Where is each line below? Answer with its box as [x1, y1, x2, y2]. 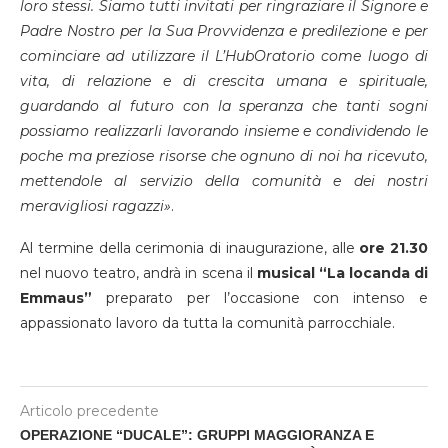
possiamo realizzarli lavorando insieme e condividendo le [20, 121, 428, 140]
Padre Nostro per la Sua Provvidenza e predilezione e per [20, 21, 428, 40]
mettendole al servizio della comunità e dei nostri [20, 171, 428, 190]
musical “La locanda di [256, 263, 429, 282]
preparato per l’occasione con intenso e [92, 288, 428, 307]
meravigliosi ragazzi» [20, 196, 171, 215]
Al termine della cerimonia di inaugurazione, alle [20, 238, 360, 257]
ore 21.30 [359, 238, 428, 257]
